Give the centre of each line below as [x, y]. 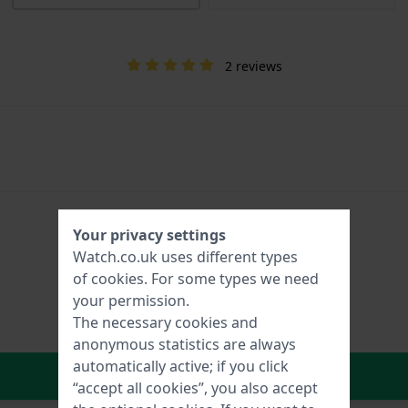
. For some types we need [231, 279]
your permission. [131, 301]
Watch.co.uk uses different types [185, 257]
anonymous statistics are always [184, 344]
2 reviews [253, 66]
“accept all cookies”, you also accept [195, 388]
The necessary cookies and [165, 322]
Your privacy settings [149, 235]
